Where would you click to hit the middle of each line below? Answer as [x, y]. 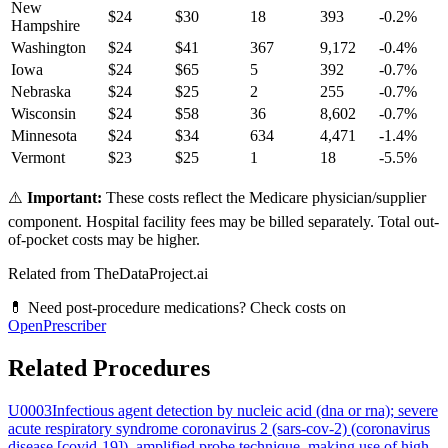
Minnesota [44, 136]
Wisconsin [43, 114]
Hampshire [45, 26]
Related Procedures [109, 368]
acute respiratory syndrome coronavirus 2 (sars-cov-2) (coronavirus [219, 429]
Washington [48, 48]
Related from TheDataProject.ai [108, 274]
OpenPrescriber [57, 326]
